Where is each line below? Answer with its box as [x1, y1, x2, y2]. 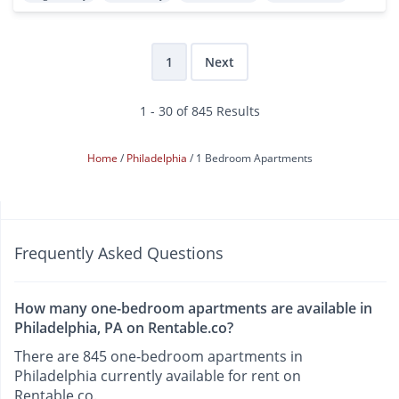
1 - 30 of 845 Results [139, 102, 260, 119]
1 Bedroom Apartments [195, 150, 313, 166]
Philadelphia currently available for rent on [14, 365, 301, 386]
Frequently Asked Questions [14, 241, 224, 264]
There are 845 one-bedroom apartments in [14, 346, 303, 366]
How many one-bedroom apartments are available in [14, 297, 372, 318]
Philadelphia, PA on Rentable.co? [14, 317, 233, 338]
